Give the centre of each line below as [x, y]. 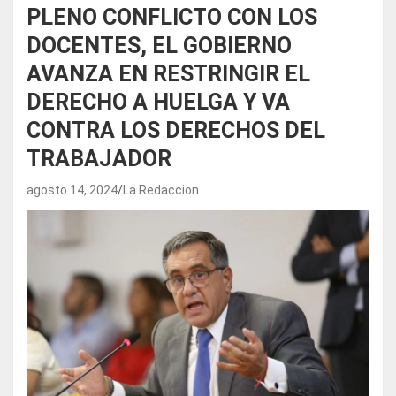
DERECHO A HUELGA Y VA [158, 102]
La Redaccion [161, 190]
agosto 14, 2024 [72, 190]
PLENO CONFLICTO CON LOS [172, 17]
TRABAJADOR [99, 159]
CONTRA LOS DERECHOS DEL [176, 130]
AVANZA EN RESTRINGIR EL [168, 74]
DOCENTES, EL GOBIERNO [159, 46]
